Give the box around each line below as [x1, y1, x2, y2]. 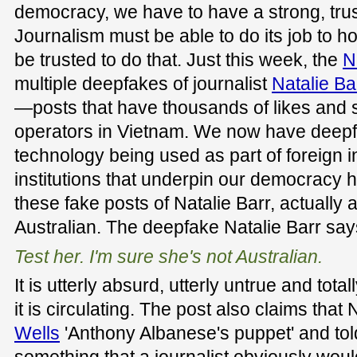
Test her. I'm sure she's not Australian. [14, 245, 323, 267]
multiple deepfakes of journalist [14, 73, 272, 95]
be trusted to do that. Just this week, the [14, 49, 343, 71]
